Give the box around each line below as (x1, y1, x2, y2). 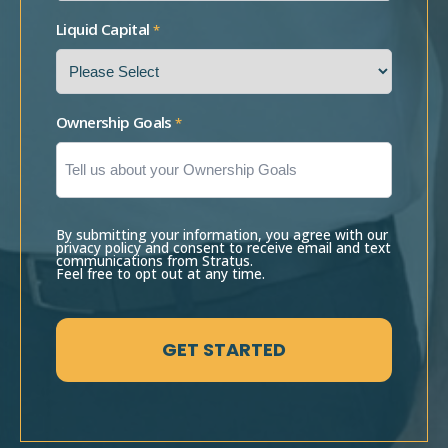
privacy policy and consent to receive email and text (56, 237, 391, 257)
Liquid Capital (56, 19, 150, 40)
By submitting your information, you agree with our (56, 224, 388, 244)
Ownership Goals (56, 112, 172, 133)
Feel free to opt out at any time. (56, 263, 265, 283)
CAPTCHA (55, 296, 121, 317)
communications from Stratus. (56, 250, 253, 270)
